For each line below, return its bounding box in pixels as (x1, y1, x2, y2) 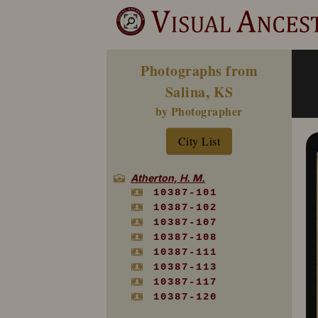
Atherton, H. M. (131, 172, 205, 184)
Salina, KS (165, 82, 234, 102)
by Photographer (155, 103, 243, 119)
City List (177, 133, 221, 148)
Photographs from (141, 60, 258, 81)
